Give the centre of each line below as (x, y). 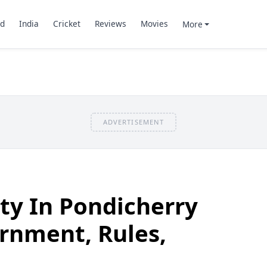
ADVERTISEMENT (133, 122)
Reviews (110, 24)
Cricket (66, 24)
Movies (154, 24)
